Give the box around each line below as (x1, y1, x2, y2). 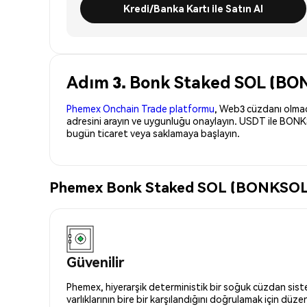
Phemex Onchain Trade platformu (66, 101, 214, 114)
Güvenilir (66, 252, 124, 271)
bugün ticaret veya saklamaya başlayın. (66, 126, 240, 139)
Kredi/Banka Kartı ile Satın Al (123, 1, 263, 14)
